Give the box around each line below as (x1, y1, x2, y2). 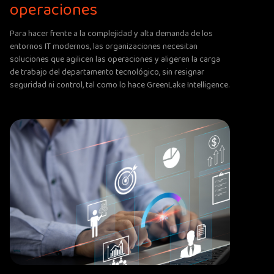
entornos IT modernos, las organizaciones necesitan (10, 39, 198, 53)
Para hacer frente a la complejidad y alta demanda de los (10, 26, 213, 40)
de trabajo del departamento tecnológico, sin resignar (10, 65, 204, 79)
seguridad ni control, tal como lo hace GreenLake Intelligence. (10, 78, 229, 92)
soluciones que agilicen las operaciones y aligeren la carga (10, 52, 220, 66)
